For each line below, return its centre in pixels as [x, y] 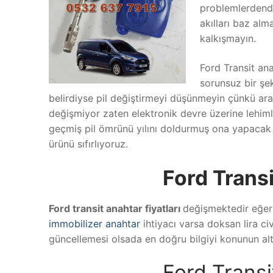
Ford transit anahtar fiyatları [116, 208]
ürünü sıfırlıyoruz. [88, 144]
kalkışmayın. [228, 39]
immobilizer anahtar [94, 223]
